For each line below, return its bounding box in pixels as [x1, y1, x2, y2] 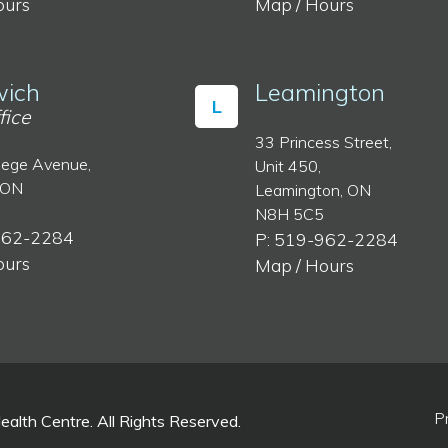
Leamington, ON [255, 180, 372, 201]
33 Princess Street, [255, 132, 393, 153]
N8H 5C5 [255, 204, 325, 225]
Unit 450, [255, 156, 322, 177]
